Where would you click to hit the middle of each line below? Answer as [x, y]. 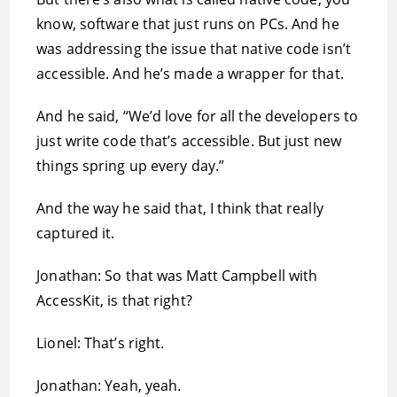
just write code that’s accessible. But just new [189, 141]
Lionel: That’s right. [101, 343]
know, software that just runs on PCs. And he [188, 24]
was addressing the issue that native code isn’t [194, 49]
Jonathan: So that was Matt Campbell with [177, 276]
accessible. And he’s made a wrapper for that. [190, 74]
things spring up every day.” [131, 166]
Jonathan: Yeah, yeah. [109, 385]
